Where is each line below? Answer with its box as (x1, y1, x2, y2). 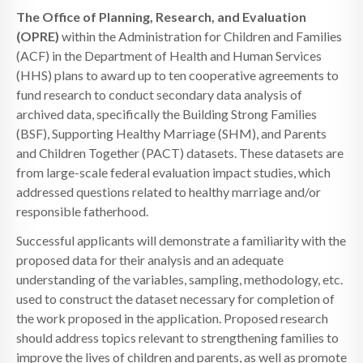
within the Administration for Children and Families (59, 28, 342, 44)
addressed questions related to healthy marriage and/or (16, 183, 321, 199)
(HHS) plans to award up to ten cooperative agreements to (16, 66, 339, 83)
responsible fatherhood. (16, 203, 148, 219)
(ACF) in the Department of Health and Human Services (16, 47, 322, 63)
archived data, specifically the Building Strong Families (16, 105, 317, 122)
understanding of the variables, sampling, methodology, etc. (16, 271, 343, 287)
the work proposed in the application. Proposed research (16, 310, 328, 326)
